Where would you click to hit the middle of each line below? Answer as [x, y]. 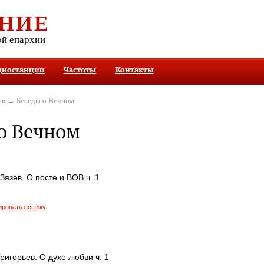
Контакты [134, 70]
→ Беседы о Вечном [40, 100]
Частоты [80, 70]
